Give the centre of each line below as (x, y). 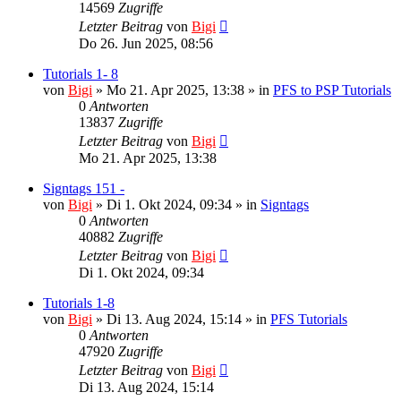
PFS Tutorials (309, 319)
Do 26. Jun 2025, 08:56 (146, 43)
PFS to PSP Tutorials (332, 90)
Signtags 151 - (84, 188)
